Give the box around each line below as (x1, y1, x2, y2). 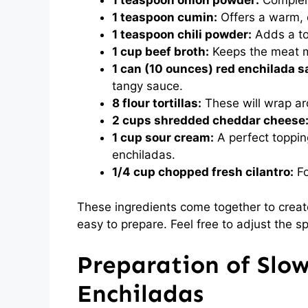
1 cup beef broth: (112, 45, 209, 58)
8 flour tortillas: (112, 96, 201, 110)
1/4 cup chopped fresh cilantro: (112, 165, 294, 179)
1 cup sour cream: (112, 131, 214, 144)
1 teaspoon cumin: (112, 10, 217, 24)
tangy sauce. (112, 79, 183, 93)
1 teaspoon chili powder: (112, 27, 252, 41)
